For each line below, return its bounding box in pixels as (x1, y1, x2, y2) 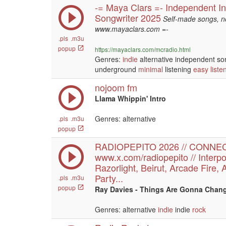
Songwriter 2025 (95, 11, 161, 24)
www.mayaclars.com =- (95, 24, 168, 34)
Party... (95, 172, 123, 185)
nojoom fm (95, 81, 137, 94)
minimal (138, 64, 163, 74)
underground (95, 64, 138, 74)
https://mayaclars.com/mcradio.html (95, 45, 191, 53)
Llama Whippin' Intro (95, 93, 166, 103)
